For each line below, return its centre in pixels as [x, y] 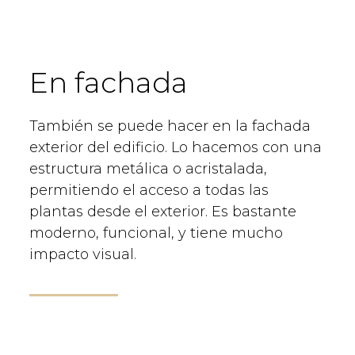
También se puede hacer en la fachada [170, 126]
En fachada [109, 82]
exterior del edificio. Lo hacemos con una [176, 147]
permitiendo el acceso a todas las [149, 190]
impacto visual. [83, 254]
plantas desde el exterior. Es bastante [163, 211]
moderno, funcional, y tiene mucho [156, 233]
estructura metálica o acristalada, [148, 168]
